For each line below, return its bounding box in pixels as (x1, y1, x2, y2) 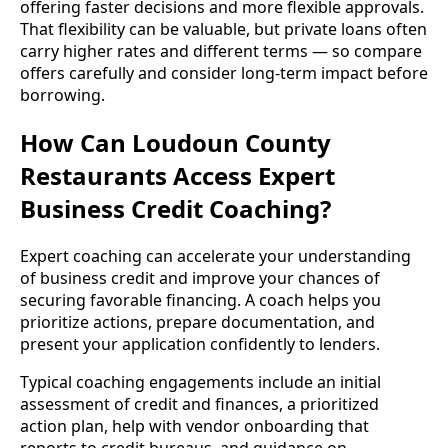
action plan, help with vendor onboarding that (20, 414, 369, 437)
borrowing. (20, 83, 105, 106)
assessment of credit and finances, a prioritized (20, 392, 379, 415)
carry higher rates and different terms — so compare (20, 39, 422, 62)
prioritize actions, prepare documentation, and (20, 310, 375, 333)
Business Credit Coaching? (20, 191, 331, 225)
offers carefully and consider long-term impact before (20, 61, 428, 84)
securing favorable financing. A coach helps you (20, 288, 381, 311)
